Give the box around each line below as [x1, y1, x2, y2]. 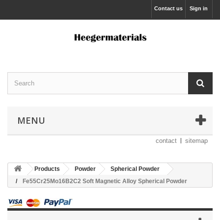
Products [34, 165, 60, 173]
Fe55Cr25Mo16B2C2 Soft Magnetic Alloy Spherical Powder [23, 178, 187, 185]
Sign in [190, 5, 208, 11]
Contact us [154, 5, 183, 11]
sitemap [185, 137, 208, 145]
